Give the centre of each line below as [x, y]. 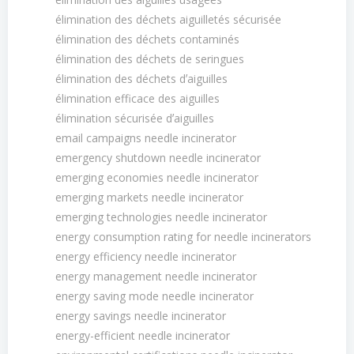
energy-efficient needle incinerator [143, 335]
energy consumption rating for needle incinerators [183, 237]
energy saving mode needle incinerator [154, 296]
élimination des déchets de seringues [150, 59]
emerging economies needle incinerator [157, 177]
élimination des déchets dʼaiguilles [141, 79]
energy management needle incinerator [156, 276]
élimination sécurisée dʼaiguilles [135, 118]
